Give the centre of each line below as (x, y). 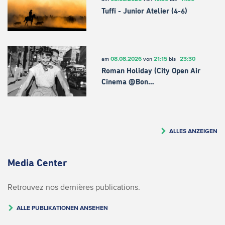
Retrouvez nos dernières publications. (74, 187)
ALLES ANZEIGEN (193, 131)
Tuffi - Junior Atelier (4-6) (144, 12)
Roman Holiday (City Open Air (151, 71)
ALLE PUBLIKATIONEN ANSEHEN (62, 207)
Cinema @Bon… (128, 82)
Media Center (37, 163)
